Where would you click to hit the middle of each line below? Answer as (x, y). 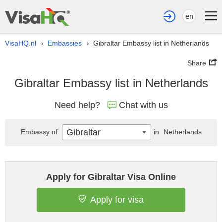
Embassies (65, 43)
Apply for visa (117, 200)
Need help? (77, 105)
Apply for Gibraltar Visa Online (111, 177)
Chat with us (143, 105)
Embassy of (40, 132)
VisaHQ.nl (21, 43)
